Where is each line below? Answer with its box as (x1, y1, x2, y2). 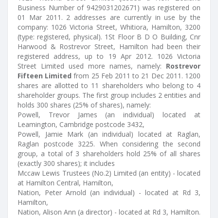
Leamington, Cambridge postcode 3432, (18, 120, 145, 129)
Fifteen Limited (18, 71, 72, 80)
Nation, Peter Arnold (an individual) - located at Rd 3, (18, 188, 200, 197)
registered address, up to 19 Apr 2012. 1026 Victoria (18, 52, 200, 61)
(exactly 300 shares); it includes (18, 159, 115, 168)
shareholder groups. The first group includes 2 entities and (18, 91, 200, 100)
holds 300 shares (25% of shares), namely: (18, 100, 151, 109)
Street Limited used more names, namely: (18, 61, 166, 71)
